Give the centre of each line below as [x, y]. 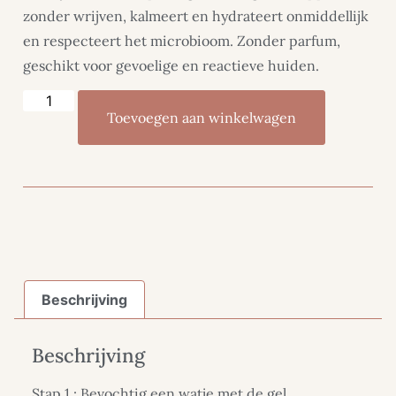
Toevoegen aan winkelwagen [202, 118]
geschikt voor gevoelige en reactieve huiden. [171, 65]
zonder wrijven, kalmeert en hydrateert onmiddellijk [196, 15]
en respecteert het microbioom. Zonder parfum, [182, 40]
